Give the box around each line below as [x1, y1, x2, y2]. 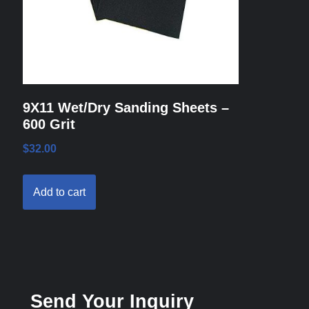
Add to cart [32, 186, 86, 199]
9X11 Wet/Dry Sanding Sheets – [22, 100, 229, 116]
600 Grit [22, 117, 75, 132]
